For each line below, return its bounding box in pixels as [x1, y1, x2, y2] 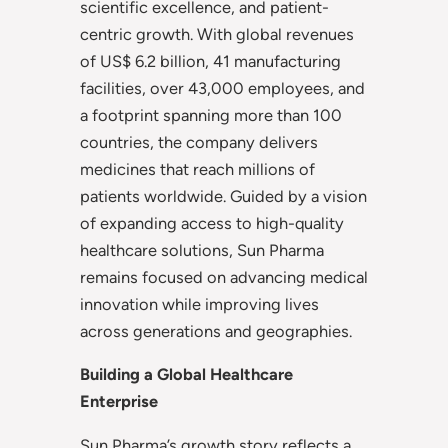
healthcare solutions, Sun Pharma [80, 240, 324, 261]
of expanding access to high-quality [80, 213, 344, 234]
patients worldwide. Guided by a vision [80, 186, 367, 207]
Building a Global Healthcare [80, 364, 293, 385]
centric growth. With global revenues [80, 24, 354, 45]
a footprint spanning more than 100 [80, 105, 342, 126]
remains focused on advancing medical [80, 267, 368, 288]
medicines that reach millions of [80, 159, 315, 180]
